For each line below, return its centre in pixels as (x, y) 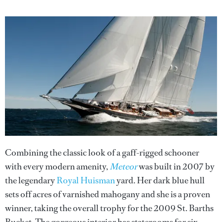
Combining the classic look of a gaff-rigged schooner (102, 153)
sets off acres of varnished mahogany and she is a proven (108, 194)
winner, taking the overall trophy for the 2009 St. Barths (109, 208)
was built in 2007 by (176, 167)
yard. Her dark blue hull (160, 181)
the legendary (31, 181)
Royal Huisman (86, 181)
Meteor (123, 167)
